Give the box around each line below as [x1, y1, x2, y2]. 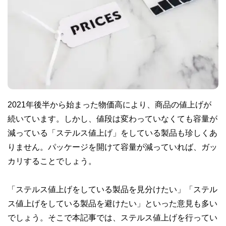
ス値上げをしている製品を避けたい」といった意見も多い [8, 199, 217, 207]
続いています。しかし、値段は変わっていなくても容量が [8, 114, 217, 123]
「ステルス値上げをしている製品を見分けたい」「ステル [8, 185, 217, 193]
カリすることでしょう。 [8, 156, 96, 165]
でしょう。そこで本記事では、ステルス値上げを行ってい [8, 213, 217, 221]
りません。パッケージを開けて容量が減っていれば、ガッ [8, 142, 217, 151]
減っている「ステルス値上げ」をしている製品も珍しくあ [8, 128, 217, 137]
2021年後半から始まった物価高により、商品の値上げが [8, 100, 211, 108]
